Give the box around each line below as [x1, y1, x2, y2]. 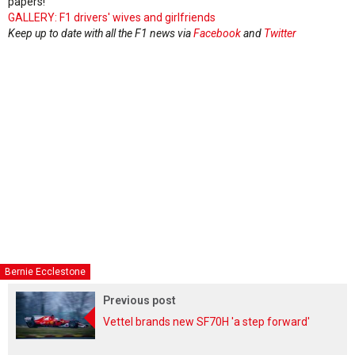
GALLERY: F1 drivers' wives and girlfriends [8, 10, 216, 24]
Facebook [193, 26, 241, 40]
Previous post [103, 293, 176, 307]
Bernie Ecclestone [5, 265, 86, 277]
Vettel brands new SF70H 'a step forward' [103, 315, 310, 328]
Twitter [264, 26, 296, 40]
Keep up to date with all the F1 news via [8, 26, 193, 40]
